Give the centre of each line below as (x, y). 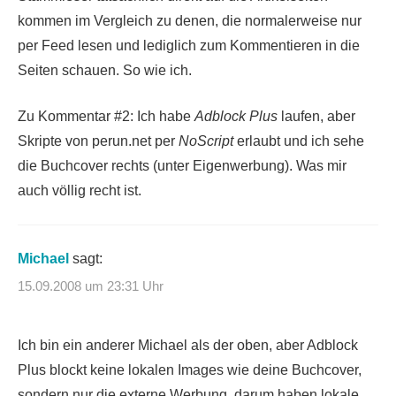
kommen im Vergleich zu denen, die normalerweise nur (190, 20)
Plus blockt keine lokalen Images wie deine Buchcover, (190, 370)
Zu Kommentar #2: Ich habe (106, 116)
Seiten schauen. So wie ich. (105, 70)
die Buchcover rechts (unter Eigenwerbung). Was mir (182, 165)
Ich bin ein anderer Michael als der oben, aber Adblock (188, 346)
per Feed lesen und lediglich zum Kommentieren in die (189, 45)
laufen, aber (316, 116)
